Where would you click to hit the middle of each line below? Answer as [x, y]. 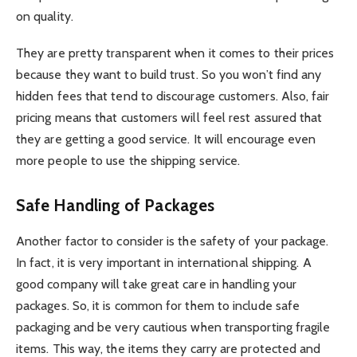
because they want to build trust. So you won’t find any [169, 75]
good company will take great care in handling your [156, 284]
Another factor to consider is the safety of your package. [173, 241]
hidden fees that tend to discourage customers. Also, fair [173, 96]
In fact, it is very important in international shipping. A [164, 262]
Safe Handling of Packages [115, 206]
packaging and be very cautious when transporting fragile [173, 327]
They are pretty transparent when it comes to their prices [175, 53]
